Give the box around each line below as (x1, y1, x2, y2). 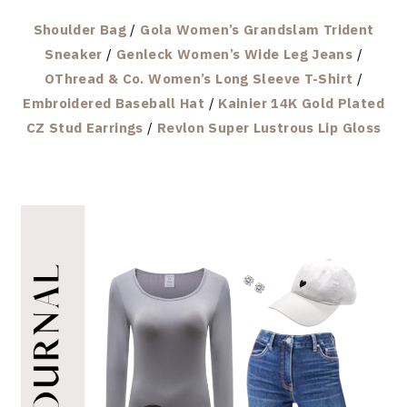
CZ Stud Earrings (25, 118, 144, 136)
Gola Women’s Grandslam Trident (140, 20, 374, 38)
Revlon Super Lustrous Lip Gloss (156, 118, 382, 136)
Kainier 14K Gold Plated (218, 94, 384, 112)
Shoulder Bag (33, 20, 127, 38)
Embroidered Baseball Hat (23, 94, 205, 112)
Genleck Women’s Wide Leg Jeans (115, 45, 353, 63)
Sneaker (45, 45, 103, 63)
